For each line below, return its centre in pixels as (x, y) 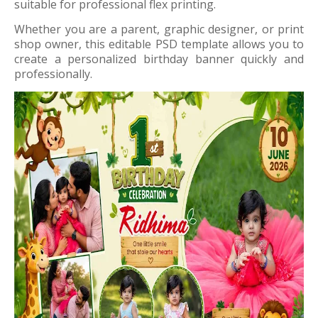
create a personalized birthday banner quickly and (159, 59)
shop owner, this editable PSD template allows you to (159, 44)
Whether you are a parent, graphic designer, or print (159, 29)
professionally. (53, 74)
